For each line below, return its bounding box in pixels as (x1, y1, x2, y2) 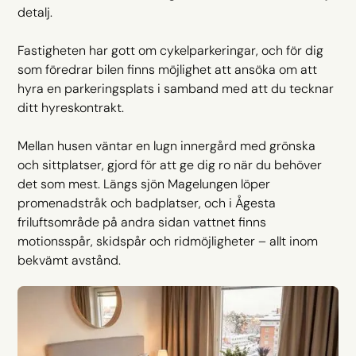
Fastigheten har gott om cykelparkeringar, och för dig (17, 41, 324, 59)
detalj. (17, 3, 53, 21)
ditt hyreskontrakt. (17, 99, 125, 116)
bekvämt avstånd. (17, 251, 122, 269)
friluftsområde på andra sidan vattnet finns (17, 213, 267, 230)
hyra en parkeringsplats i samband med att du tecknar (17, 79, 335, 97)
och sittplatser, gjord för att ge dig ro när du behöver (17, 156, 323, 173)
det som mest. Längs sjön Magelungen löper (17, 175, 271, 192)
